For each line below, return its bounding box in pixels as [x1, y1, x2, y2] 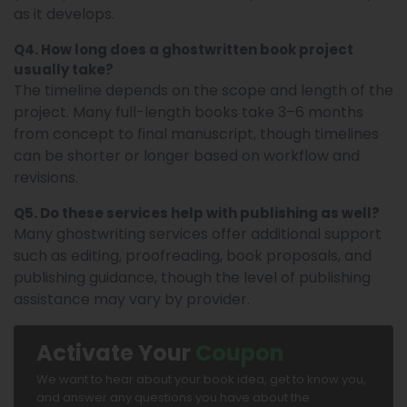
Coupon [195, 337, 284, 368]
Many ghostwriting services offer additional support [14, 223, 382, 244]
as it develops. [14, 3, 114, 25]
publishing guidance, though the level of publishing [14, 266, 371, 288]
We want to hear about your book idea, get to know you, [36, 370, 366, 388]
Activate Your [36, 337, 195, 368]
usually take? [14, 59, 114, 79]
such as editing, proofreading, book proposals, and [14, 244, 372, 266]
